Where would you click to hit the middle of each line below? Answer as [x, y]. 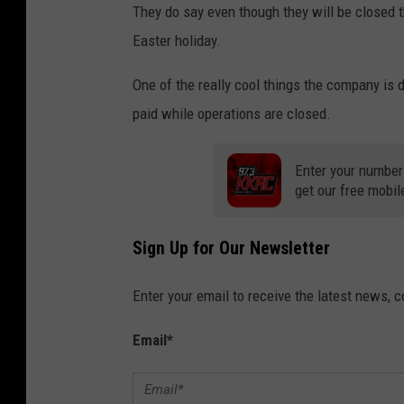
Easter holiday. [177, 40]
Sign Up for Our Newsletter [231, 249]
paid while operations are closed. [232, 113]
